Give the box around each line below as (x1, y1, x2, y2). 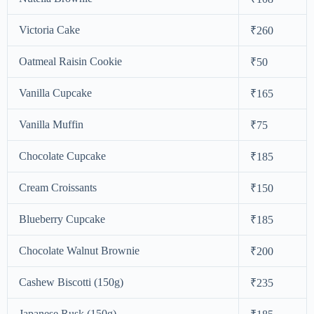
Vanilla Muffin (19, 118, 83, 130)
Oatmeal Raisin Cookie (19, 55, 122, 67)
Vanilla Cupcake (19, 86, 92, 99)
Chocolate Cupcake (19, 149, 106, 162)
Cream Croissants (19, 181, 97, 193)
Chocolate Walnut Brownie (19, 244, 139, 257)
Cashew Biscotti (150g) (19, 275, 123, 288)
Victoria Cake (19, 23, 80, 36)
